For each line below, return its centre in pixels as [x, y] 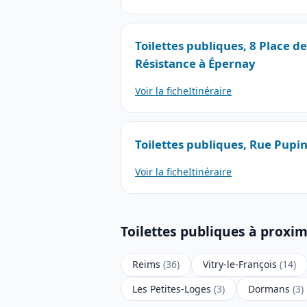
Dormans [270, 288]
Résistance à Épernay [195, 63]
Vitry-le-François [241, 265]
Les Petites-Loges [173, 288]
